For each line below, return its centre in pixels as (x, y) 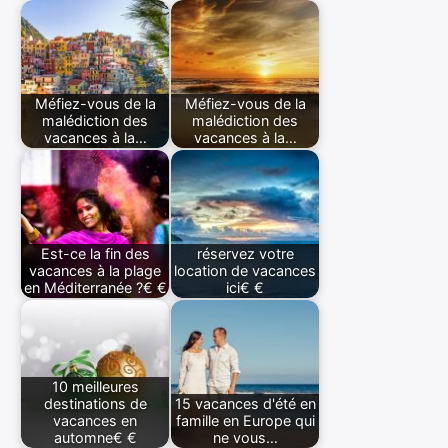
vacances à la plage (95, 271)
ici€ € (245, 288)
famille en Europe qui (245, 421)
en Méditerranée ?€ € (95, 288)
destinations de (95, 404)
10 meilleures (95, 387)
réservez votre (245, 254)
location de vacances (245, 271)
